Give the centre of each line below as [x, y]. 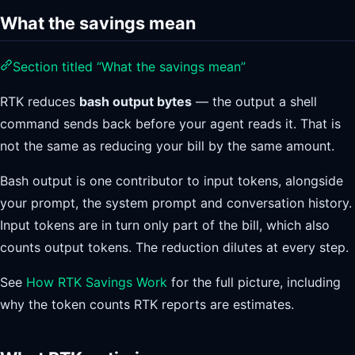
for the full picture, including [254, 282]
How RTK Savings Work [97, 282]
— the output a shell [254, 102]
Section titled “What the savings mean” [129, 67]
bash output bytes [136, 102]
